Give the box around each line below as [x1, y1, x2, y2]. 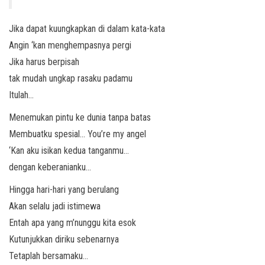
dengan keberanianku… [9, 161, 91, 173]
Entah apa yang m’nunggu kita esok [9, 217, 136, 228]
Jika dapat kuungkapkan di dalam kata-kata [9, 23, 165, 34]
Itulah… [9, 89, 34, 101]
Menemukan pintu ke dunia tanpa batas [9, 112, 151, 123]
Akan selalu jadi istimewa [9, 201, 101, 212]
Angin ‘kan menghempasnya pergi [9, 40, 131, 51]
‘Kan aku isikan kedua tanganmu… [9, 145, 129, 156]
